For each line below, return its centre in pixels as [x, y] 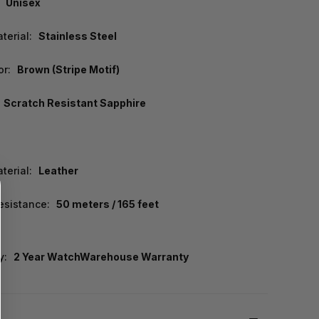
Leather [59, 171]
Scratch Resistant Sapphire [75, 103]
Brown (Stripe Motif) [69, 70]
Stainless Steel [78, 36]
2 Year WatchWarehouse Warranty [101, 257]
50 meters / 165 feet [108, 204]
